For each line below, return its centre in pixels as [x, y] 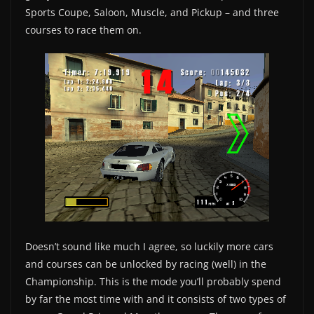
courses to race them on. [83, 30]
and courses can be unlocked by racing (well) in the [146, 264]
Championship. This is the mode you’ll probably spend [153, 281]
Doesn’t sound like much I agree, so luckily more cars [149, 246]
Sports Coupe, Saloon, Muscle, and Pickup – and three [152, 13]
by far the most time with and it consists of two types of [156, 299]
